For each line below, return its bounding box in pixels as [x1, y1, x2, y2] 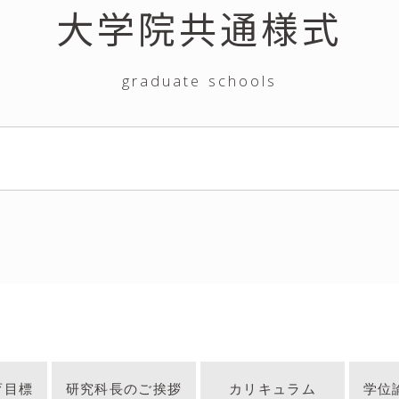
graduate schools [122, 70, 277, 96]
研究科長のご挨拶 [65, 381, 183, 396]
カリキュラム [229, 381, 316, 396]
